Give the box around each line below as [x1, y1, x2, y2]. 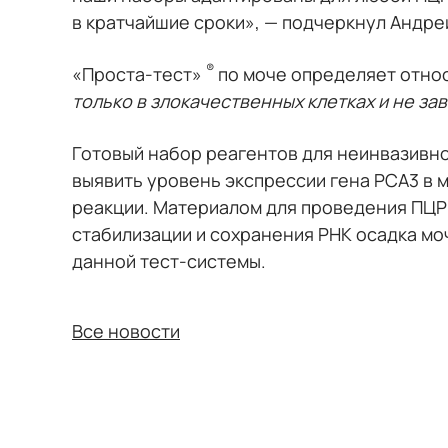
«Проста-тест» [72, 62, 206, 86]
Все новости [72, 319, 180, 343]
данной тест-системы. [72, 249, 266, 273]
